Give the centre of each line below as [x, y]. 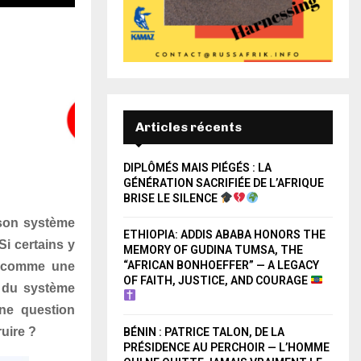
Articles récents [189, 127]
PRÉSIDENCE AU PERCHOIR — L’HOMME [226, 347]
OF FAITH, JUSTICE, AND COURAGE [217, 280]
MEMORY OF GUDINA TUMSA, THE [213, 249]
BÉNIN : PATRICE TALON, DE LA [204, 332]
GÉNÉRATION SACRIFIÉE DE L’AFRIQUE [224, 183]
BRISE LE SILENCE [172, 198]
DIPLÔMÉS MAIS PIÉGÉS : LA [197, 167]
